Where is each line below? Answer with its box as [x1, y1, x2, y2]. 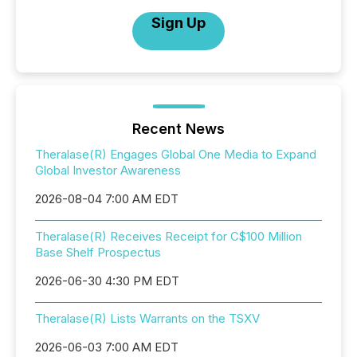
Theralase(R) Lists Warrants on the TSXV [35, 311, 260, 326]
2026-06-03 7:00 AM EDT [35, 339, 178, 355]
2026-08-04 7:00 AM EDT [35, 191, 178, 206]
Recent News [132, 120, 225, 137]
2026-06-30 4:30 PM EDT [35, 273, 179, 288]
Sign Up [151, 14, 206, 31]
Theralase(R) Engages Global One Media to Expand [35, 147, 316, 162]
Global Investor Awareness [35, 163, 181, 178]
